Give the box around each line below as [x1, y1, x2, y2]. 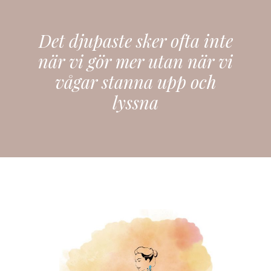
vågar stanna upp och [54, 70, 217, 93]
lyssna [113, 90, 158, 114]
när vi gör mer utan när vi [38, 49, 233, 73]
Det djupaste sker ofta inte [38, 28, 233, 52]
